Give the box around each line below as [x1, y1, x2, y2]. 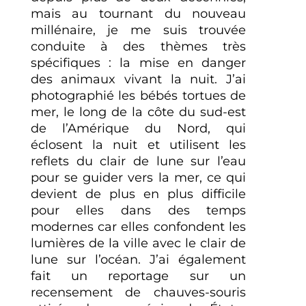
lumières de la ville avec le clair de [30, 235, 247, 251]
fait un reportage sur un [30, 268, 247, 283]
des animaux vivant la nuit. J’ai [30, 71, 247, 87]
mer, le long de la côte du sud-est [30, 104, 247, 120]
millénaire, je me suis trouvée [30, 22, 247, 38]
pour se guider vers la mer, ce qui [30, 169, 247, 185]
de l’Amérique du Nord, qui [30, 120, 247, 136]
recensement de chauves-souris [30, 284, 247, 300]
